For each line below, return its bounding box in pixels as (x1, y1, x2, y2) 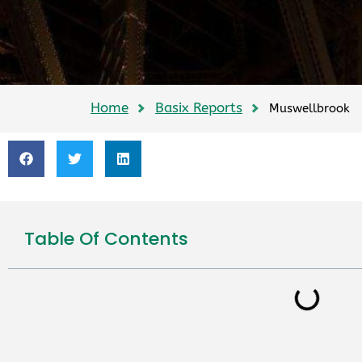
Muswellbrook (269, 101, 350, 116)
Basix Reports (155, 99, 242, 116)
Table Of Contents (24, 226, 188, 251)
